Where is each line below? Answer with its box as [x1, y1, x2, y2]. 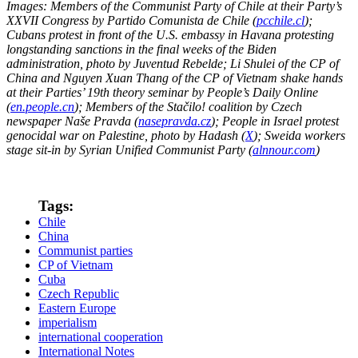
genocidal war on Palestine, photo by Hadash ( [6, 128, 245, 142]
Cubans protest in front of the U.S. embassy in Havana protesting [6, 27, 334, 42]
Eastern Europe [38, 300, 116, 315]
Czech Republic [38, 286, 119, 300]
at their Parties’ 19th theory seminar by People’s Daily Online [6, 85, 318, 99]
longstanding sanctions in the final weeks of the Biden [6, 42, 276, 56]
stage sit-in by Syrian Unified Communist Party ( [6, 142, 253, 157]
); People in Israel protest [211, 113, 339, 128]
